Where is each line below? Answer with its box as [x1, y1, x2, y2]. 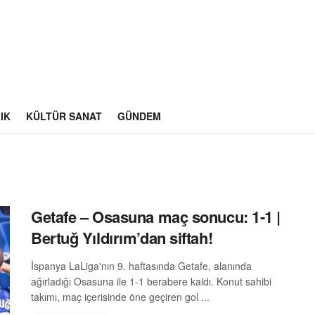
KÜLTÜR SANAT [26, 109, 102, 123]
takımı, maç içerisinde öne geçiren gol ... [31, 290, 210, 304]
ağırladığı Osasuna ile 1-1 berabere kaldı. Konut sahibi [31, 274, 271, 288]
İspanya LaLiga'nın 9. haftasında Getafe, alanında [31, 259, 252, 273]
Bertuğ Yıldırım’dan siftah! [31, 226, 213, 249]
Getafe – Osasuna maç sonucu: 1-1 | [31, 205, 281, 228]
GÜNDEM [117, 109, 161, 123]
